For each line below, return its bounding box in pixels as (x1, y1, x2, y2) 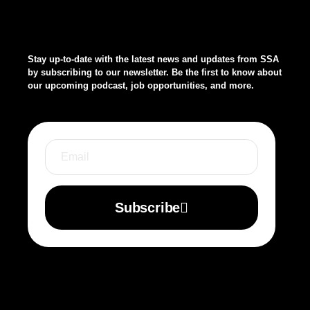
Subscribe (115, 200, 181, 215)
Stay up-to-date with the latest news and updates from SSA (28, 54, 279, 64)
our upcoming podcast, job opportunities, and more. (28, 80, 254, 91)
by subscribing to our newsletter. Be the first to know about (28, 67, 282, 77)
